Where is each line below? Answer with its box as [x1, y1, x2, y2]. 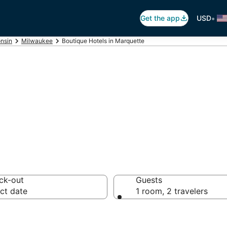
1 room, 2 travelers [136, 186, 208, 196]
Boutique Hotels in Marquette [62, 37, 144, 45]
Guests [136, 175, 162, 185]
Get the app [140, 14, 180, 22]
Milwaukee [21, 37, 53, 45]
